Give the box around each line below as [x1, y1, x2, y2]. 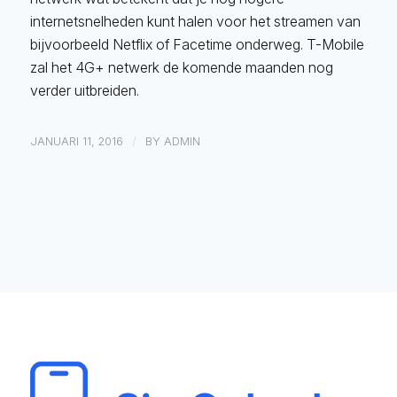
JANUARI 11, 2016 [29, 133, 123, 148]
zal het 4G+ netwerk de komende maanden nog [29, 58, 333, 77]
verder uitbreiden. [29, 82, 139, 100]
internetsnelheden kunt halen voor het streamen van [29, 12, 361, 31]
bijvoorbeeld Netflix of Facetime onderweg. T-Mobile [29, 35, 364, 54]
